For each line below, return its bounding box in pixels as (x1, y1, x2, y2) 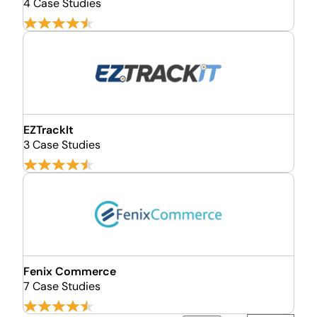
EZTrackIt (23, 122, 74, 137)
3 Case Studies (23, 137, 100, 152)
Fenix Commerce (23, 264, 116, 279)
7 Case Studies (23, 279, 100, 294)
